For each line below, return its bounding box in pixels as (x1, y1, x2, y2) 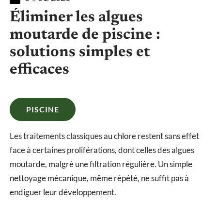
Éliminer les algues (10, 9, 143, 25)
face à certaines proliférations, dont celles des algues (10, 144, 194, 155)
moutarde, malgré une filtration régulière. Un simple (10, 158, 192, 169)
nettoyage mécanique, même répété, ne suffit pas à (10, 172, 189, 183)
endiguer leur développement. (10, 186, 116, 197)
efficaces (10, 62, 69, 77)
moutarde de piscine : (10, 27, 160, 43)
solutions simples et (10, 44, 150, 60)
